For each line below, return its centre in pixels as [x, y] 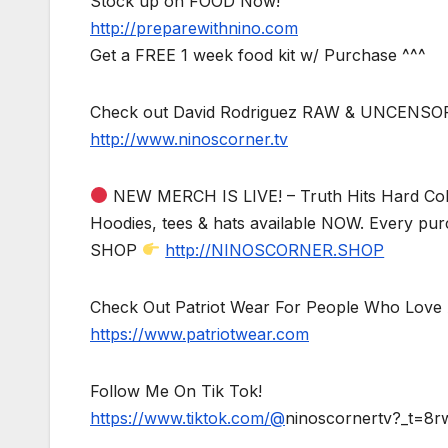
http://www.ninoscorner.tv [189, 138]
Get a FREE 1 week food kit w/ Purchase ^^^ [258, 54]
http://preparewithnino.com [194, 27]
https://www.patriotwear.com [199, 333]
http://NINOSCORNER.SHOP [275, 249]
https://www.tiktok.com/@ [187, 417]
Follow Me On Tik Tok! [176, 390]
